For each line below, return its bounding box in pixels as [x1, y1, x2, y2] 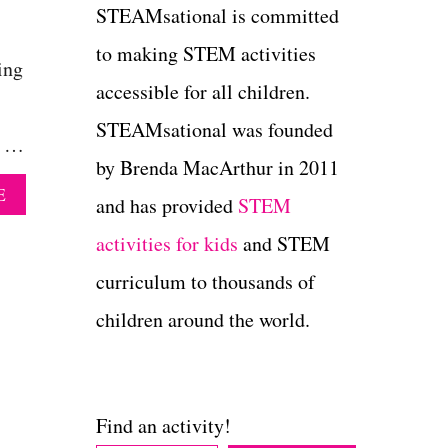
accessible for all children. [96, 78, 310, 106]
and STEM [238, 230, 330, 258]
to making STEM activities [96, 40, 316, 68]
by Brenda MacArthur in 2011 [96, 154, 339, 182]
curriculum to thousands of [96, 268, 315, 296]
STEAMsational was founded [96, 116, 333, 144]
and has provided [96, 192, 238, 220]
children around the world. [96, 306, 310, 334]
